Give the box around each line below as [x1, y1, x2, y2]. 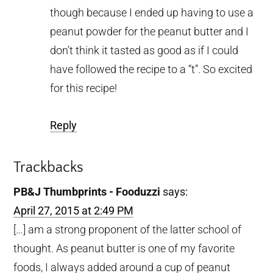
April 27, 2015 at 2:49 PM [13, 204, 134, 217]
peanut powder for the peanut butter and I [50, 24, 249, 38]
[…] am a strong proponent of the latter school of [13, 222, 242, 236]
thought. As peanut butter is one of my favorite [13, 241, 235, 255]
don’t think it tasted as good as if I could [50, 43, 239, 57]
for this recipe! [50, 81, 118, 94]
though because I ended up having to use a [50, 5, 254, 19]
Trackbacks [13, 159, 84, 175]
